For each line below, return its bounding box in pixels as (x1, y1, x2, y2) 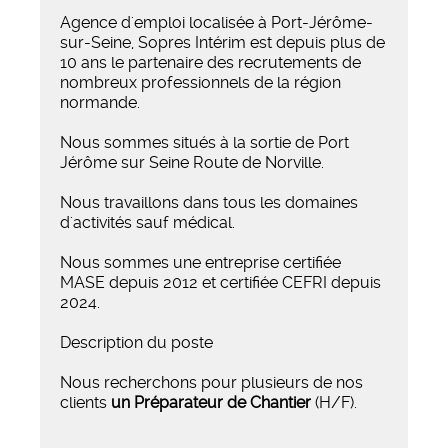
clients (60, 392, 111, 412)
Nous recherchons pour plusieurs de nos (60, 372, 363, 392)
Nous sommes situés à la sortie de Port (60, 132, 349, 152)
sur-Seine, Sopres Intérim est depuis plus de (60, 32, 385, 52)
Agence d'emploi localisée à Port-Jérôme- (60, 12, 373, 32)
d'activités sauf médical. (60, 212, 239, 232)
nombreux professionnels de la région (60, 72, 341, 92)
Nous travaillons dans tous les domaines (60, 192, 358, 212)
